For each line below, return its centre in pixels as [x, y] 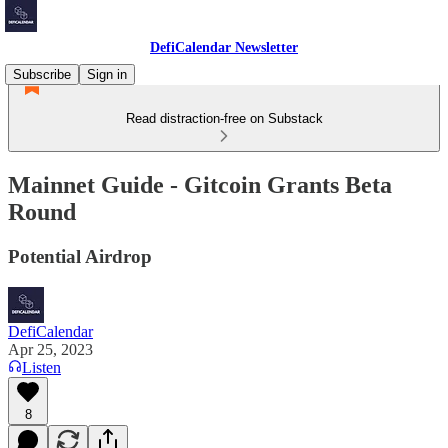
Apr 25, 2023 [50, 349]
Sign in [107, 74]
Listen [41, 367]
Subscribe [42, 74]
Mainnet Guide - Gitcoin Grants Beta [200, 184]
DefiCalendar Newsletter [224, 47]
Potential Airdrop [80, 256]
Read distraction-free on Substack [224, 118]
